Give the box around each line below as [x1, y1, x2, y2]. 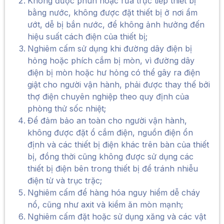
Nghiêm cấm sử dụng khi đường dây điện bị [27, 43, 192, 53]
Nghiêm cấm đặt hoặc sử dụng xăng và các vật [27, 211, 206, 221]
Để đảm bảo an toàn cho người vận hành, [27, 115, 187, 125]
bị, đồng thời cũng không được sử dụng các [27, 151, 193, 161]
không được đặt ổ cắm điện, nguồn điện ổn [27, 127, 193, 137]
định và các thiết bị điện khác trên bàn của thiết [27, 139, 209, 149]
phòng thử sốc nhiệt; [27, 103, 106, 113]
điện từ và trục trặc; [27, 175, 102, 185]
